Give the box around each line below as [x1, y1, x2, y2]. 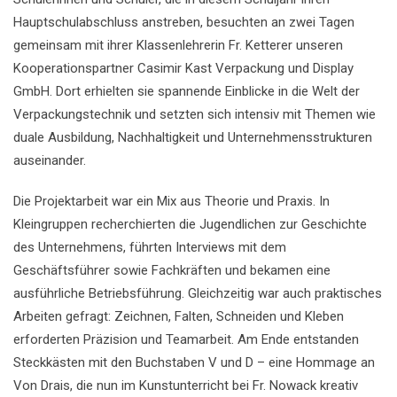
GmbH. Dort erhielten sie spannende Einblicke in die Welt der [13, 83, 360, 99]
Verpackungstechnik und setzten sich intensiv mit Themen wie [13, 106, 376, 122]
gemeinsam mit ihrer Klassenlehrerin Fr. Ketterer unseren [13, 37, 343, 53]
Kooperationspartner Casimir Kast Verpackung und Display [13, 60, 354, 76]
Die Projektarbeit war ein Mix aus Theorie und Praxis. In [13, 193, 330, 209]
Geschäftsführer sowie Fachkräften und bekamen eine [13, 262, 331, 278]
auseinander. [13, 152, 86, 168]
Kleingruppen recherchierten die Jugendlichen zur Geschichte [13, 216, 367, 232]
